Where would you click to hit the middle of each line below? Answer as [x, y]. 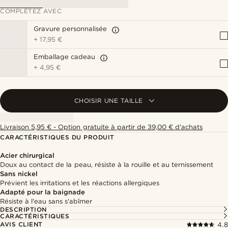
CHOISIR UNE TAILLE [108, 101]
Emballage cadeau [65, 57]
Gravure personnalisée [70, 29]
